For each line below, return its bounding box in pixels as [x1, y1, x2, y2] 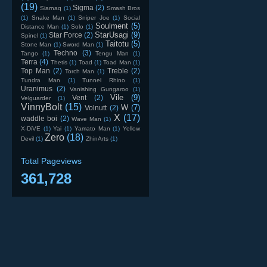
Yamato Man [74, 125, 110, 132]
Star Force [49, 30, 82, 39]
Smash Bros [106, 4, 141, 11]
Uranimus [21, 84, 52, 92]
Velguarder [21, 94, 51, 101]
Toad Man [103, 58, 131, 66]
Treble [107, 66, 129, 74]
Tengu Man [95, 49, 129, 57]
